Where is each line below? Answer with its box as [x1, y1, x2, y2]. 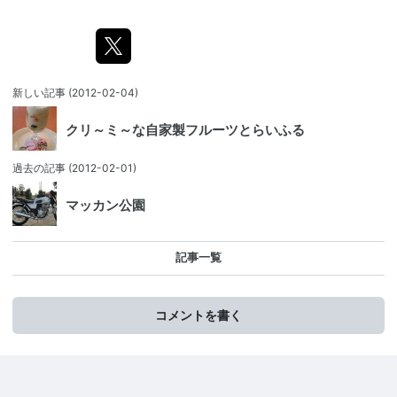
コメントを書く [155, 307, 242, 323]
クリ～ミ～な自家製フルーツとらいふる [66, 121, 305, 138]
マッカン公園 [66, 197, 145, 214]
